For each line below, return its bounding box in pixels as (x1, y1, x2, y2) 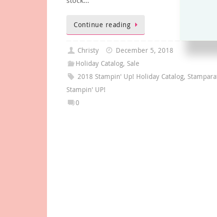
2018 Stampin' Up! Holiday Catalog (77, 72, 184, 81)
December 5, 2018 (116, 46, 174, 55)
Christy (77, 46, 99, 55)
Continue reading (74, 20, 130, 30)
